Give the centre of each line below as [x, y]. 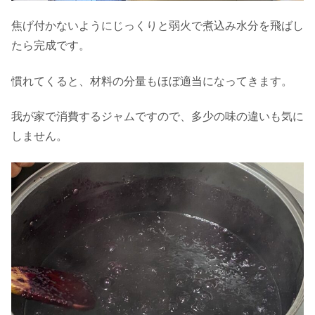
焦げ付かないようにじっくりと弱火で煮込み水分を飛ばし [157, 26]
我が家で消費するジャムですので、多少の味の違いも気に [157, 117]
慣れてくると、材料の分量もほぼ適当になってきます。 [152, 81]
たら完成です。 [51, 46]
